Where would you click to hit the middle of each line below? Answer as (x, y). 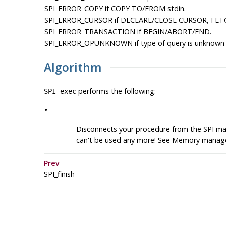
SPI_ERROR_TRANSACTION (90, 32)
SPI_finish (59, 174)
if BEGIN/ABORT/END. (173, 32)
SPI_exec (60, 92)
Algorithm (73, 67)
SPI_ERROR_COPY (73, 8)
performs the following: (116, 91)
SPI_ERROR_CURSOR (78, 20)
